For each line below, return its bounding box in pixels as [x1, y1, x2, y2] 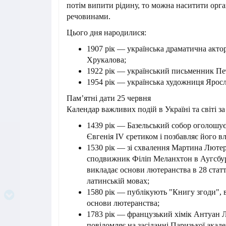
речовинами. [67, 12, 110, 21]
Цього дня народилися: [67, 28, 146, 37]
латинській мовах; [87, 177, 149, 186]
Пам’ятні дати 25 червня [67, 94, 151, 103]
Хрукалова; [87, 55, 126, 65]
